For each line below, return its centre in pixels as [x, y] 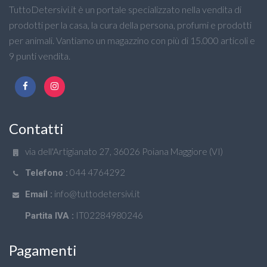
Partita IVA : [49, 215]
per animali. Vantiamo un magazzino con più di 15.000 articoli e [132, 40]
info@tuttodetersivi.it [97, 193]
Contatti [36, 128]
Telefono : [46, 173]
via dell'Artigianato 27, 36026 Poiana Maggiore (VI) [124, 151]
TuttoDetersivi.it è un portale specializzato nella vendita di [125, 9]
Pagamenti [43, 250]
